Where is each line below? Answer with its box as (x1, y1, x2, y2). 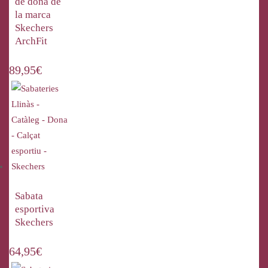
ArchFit (15, 35, 47, 47)
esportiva (15, 203, 54, 215)
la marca (15, 9, 51, 20)
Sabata (15, 190, 43, 202)
